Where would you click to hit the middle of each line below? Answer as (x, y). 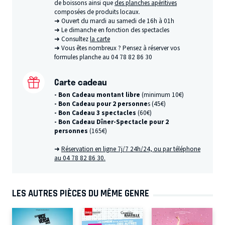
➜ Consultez (72, 39)
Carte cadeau (81, 82)
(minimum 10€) (162, 95)
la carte (100, 39)
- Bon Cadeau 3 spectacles (95, 113)
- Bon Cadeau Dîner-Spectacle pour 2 (112, 122)
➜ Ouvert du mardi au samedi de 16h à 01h (115, 21)
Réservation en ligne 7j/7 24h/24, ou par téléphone (131, 149)
